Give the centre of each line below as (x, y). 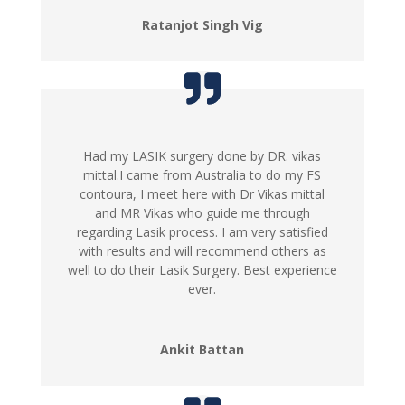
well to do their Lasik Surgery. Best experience (202, 269)
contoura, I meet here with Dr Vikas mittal (202, 193)
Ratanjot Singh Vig (202, 24)
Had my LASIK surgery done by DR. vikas (202, 155)
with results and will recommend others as (202, 250)
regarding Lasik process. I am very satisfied (202, 231)
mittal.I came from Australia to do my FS (202, 174)
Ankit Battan (202, 349)
